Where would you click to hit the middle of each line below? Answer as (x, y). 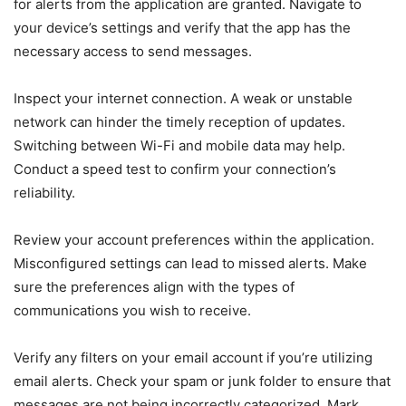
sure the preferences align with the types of (154, 287)
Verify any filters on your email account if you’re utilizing (193, 358)
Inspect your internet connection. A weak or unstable (183, 98)
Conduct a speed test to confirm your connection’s (175, 169)
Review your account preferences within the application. (194, 240)
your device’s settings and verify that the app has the (182, 28)
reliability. (44, 193)
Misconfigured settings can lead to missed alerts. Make (190, 263)
